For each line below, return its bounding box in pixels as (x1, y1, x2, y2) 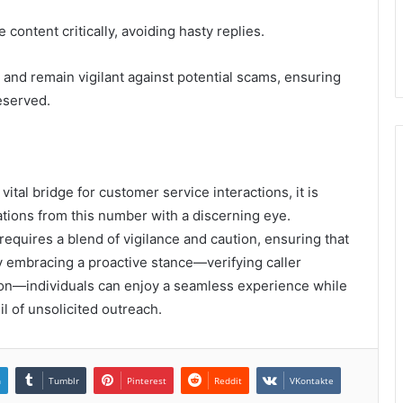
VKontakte (290, 373, 334, 387)
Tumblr (49, 373, 79, 387)
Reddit (214, 373, 242, 387)
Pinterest (127, 373, 166, 387)
